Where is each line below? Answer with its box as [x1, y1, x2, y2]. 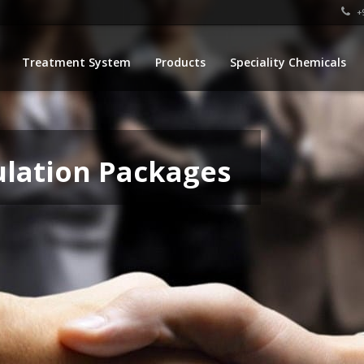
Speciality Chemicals [230, 54, 346, 70]
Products [155, 54, 206, 70]
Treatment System [22, 54, 131, 70]
